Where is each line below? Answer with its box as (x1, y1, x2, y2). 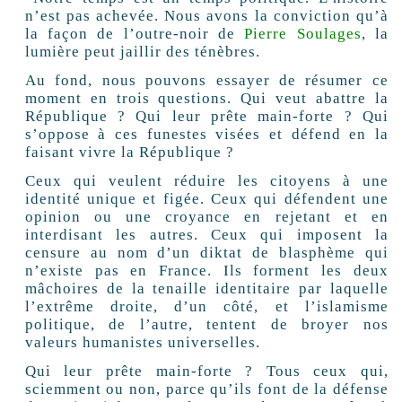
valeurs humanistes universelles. (24, 334, 260, 352)
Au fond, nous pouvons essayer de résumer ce (24, 72, 389, 90)
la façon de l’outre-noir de (24, 25, 245, 43)
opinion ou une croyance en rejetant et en (24, 208, 389, 226)
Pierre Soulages (244, 25, 362, 43)
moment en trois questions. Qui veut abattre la (24, 90, 389, 108)
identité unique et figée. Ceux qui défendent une (24, 190, 389, 208)
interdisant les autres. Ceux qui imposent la (24, 226, 389, 244)
